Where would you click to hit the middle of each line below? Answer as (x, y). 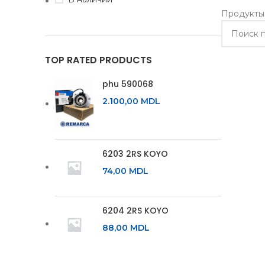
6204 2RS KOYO (135, 210)
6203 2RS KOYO (135, 153)
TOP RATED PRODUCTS (98, 60)
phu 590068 (128, 84)
